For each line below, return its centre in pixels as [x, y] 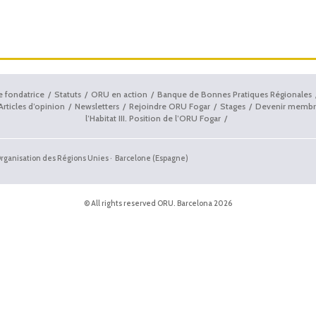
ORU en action [119, 95]
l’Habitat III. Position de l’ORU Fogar [153, 119]
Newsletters [97, 107]
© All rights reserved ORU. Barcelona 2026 [158, 203]
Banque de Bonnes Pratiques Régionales [234, 95]
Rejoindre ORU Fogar [169, 107]
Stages [232, 107]
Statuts [67, 95]
